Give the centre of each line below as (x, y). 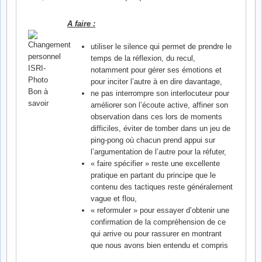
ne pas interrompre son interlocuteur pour (160, 94)
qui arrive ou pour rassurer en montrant (156, 234)
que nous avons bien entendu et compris (159, 246)
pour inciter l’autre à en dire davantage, (156, 82)
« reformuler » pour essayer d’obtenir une (160, 211)
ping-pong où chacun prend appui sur (153, 140)
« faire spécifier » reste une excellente (155, 164)
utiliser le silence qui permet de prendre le (161, 47)
